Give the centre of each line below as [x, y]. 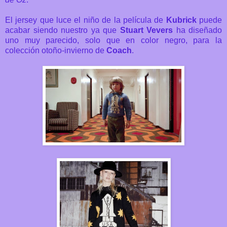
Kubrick [181, 20]
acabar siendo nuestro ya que [63, 30]
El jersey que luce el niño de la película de [86, 20]
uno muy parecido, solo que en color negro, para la [113, 40]
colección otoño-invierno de [56, 50]
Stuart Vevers [146, 30]
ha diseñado [197, 30]
